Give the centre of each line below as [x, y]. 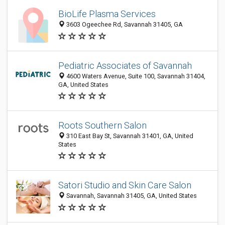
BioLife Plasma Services [107, 14]
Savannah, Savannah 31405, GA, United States [131, 196]
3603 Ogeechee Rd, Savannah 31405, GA [124, 25]
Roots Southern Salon [102, 125]
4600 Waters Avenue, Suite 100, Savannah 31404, [135, 76]
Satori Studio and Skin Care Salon [125, 185]
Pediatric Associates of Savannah [125, 66]
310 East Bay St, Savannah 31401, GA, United [129, 136]
